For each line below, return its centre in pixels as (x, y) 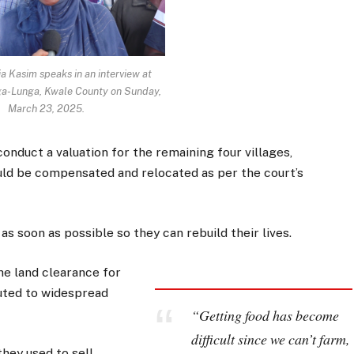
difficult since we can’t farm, (270, 339)
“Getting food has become (265, 315)
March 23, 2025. (47, 108)
